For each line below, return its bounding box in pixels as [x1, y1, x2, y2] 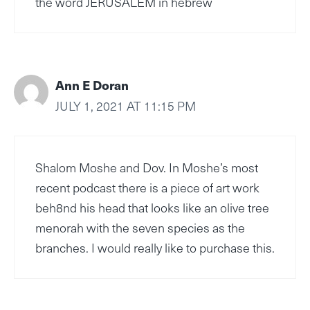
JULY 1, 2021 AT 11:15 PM [55, 96, 196, 116]
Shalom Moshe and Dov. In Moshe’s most [35, 158, 258, 177]
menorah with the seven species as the [35, 218, 245, 237]
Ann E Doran [55, 75, 129, 95]
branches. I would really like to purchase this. [35, 238, 275, 257]
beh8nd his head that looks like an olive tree [35, 198, 269, 217]
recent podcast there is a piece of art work [35, 178, 259, 197]
